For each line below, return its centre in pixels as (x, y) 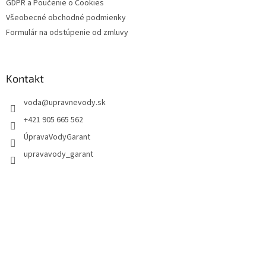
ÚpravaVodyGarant (57, 137)
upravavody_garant (58, 154)
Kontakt (25, 78)
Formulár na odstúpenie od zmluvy (67, 32)
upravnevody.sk (77, 102)
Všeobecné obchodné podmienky (66, 18)
